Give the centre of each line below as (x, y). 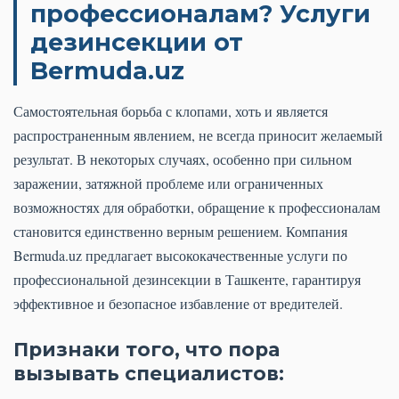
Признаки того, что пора (147, 350)
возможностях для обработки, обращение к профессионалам (197, 208)
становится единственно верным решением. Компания (180, 232)
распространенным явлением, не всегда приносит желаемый (198, 135)
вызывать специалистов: (149, 374)
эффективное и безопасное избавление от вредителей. (178, 304)
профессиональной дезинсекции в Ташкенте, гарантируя (187, 280)
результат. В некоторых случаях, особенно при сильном (183, 159)
